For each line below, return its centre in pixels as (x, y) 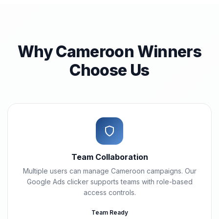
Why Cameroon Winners (109, 52)
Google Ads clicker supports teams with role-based (109, 182)
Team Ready (109, 212)
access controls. (109, 192)
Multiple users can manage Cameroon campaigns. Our (109, 171)
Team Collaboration (109, 157)
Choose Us (109, 70)
